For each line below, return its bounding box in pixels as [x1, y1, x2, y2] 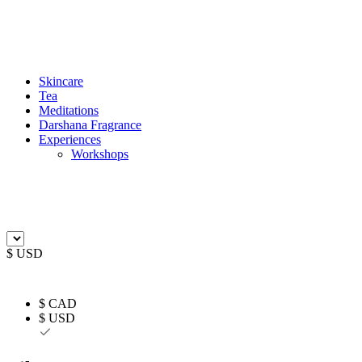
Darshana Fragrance [39, 118, 141, 132]
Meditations [39, 103, 99, 117]
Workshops [71, 147, 128, 161]
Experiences [39, 133, 101, 146]
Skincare [39, 74, 83, 88]
